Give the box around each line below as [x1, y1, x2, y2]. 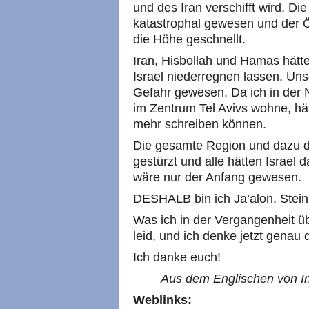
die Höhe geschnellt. [133, 32, 246, 46]
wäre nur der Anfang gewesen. [133, 170, 301, 184]
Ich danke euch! [133, 250, 221, 264]
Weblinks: [133, 293, 192, 307]
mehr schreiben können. [133, 117, 266, 131]
